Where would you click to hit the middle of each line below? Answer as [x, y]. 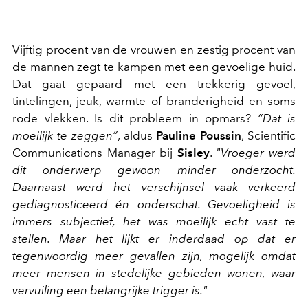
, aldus [137, 135]
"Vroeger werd [256, 152]
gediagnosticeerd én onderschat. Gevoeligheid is [154, 204]
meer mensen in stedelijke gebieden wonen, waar [154, 273]
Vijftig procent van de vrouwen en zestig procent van [154, 49]
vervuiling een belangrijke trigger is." [110, 290]
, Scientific [269, 135]
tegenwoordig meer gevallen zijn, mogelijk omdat [154, 255]
